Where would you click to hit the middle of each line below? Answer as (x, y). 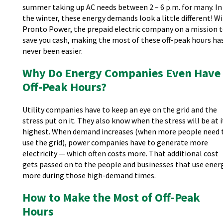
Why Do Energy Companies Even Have (121, 73)
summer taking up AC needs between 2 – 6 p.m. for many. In (122, 7)
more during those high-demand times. (90, 175)
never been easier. (52, 51)
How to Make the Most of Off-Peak (111, 197)
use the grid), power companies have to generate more (115, 142)
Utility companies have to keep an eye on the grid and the (119, 110)
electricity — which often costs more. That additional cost (120, 153)
